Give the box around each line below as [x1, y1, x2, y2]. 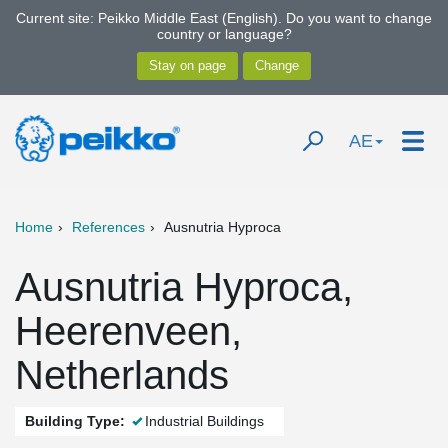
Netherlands [15, 353, 229, 397]
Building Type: [25, 413, 125, 429]
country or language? [156, 26, 292, 42]
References [72, 219, 145, 235]
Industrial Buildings [145, 413, 264, 429]
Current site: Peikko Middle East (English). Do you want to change [16, 10, 432, 26]
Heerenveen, [15, 309, 242, 353]
